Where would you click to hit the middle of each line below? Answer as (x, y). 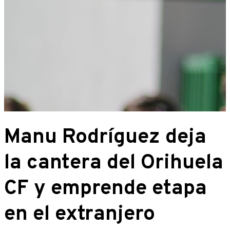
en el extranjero (80, 215)
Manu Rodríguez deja (105, 138)
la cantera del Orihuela (114, 164)
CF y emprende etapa (106, 189)
